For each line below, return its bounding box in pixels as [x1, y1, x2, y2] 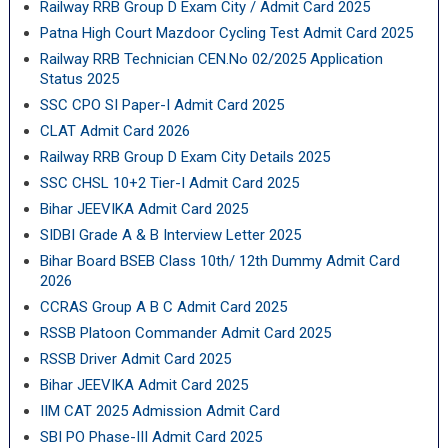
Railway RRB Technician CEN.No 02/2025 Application [39, 50, 383, 68]
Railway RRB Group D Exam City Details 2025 [39, 148, 330, 166]
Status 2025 [39, 70, 119, 88]
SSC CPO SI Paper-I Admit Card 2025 [39, 96, 284, 114]
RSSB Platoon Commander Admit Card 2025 [39, 324, 331, 342]
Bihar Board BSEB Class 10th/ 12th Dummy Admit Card [39, 252, 400, 270]
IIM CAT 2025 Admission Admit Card [39, 402, 280, 420]
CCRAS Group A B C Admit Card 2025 [39, 298, 287, 316]
